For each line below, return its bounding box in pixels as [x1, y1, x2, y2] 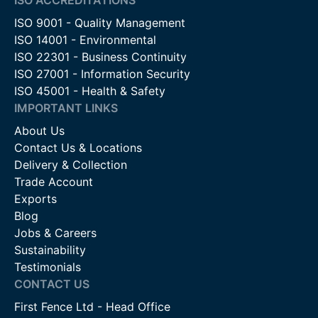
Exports [14, 191, 57, 206]
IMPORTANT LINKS [14, 100, 118, 115]
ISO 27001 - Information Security [14, 66, 190, 81]
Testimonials [14, 259, 81, 274]
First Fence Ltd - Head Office [14, 299, 170, 314]
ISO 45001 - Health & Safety [14, 83, 165, 98]
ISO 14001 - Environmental [14, 32, 156, 47]
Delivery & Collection [14, 157, 127, 172]
